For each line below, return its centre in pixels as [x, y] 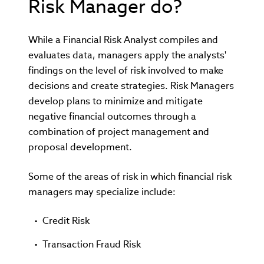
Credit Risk [66, 220]
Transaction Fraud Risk [92, 244]
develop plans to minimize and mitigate [115, 101]
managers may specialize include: [102, 192]
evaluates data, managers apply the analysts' [127, 55]
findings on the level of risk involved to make [126, 70]
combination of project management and [119, 131]
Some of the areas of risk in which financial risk [130, 176]
